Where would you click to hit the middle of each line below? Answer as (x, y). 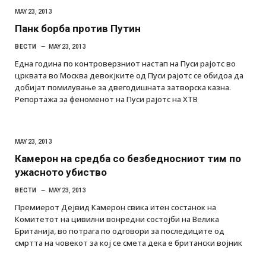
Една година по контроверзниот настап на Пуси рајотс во (125, 63)
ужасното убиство (61, 172)
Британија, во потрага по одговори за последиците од (120, 231)
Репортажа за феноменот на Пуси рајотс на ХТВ (106, 99)
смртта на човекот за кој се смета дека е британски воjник (129, 243)
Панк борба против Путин (78, 28)
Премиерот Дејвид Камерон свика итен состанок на (115, 207)
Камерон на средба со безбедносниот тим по (128, 158)
